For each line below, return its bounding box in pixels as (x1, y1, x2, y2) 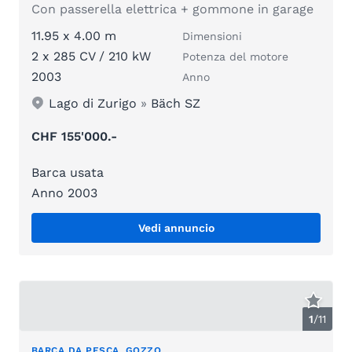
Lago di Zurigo (49, 95, 137, 111)
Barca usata (31, 164, 104, 180)
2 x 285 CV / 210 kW (31, 48, 151, 64)
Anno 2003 (31, 185, 97, 200)
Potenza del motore (182, 49, 288, 63)
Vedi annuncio (137, 221, 214, 234)
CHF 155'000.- (31, 128, 117, 144)
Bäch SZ (151, 95, 201, 111)
